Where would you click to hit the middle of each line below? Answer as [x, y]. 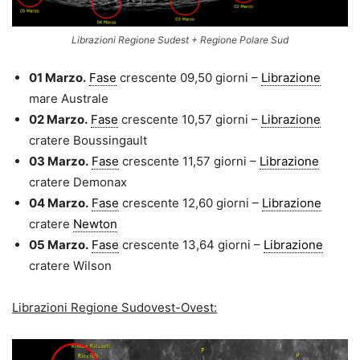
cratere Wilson [70, 266]
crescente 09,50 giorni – [189, 78]
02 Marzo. [58, 120]
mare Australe [69, 99]
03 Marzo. [59, 162]
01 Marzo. [57, 78]
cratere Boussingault [88, 141]
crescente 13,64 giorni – [191, 245]
